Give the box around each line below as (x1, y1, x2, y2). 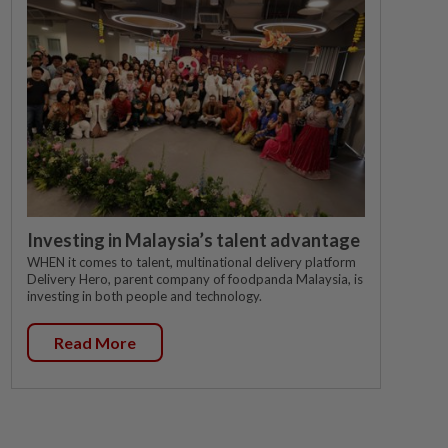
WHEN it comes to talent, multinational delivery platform (27, 253, 356, 270)
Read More (54, 332, 136, 352)
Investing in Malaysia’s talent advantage (27, 228, 360, 251)
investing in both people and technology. (27, 287, 262, 304)
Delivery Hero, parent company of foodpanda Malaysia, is (27, 270, 363, 287)
